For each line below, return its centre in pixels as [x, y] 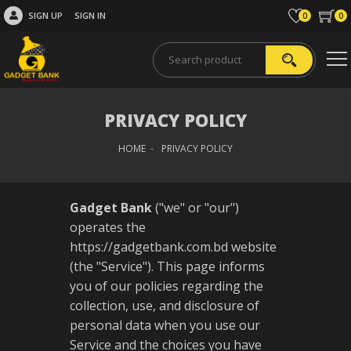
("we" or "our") [197, 208]
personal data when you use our [165, 325]
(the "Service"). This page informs [167, 266]
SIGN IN [90, 15]
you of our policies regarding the [166, 286]
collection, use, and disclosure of [165, 306]
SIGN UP [45, 15]
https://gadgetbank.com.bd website [173, 247]
